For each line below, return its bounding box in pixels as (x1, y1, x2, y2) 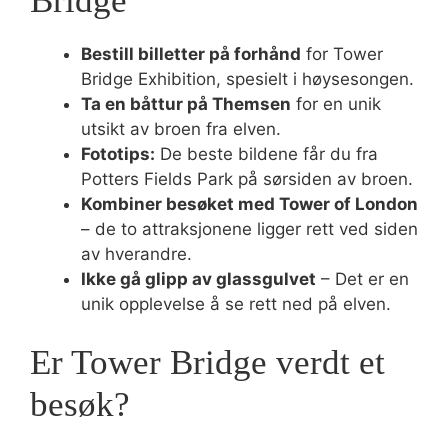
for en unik (291, 93, 381, 114)
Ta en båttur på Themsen (81, 93, 291, 114)
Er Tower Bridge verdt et (30, 343, 385, 382)
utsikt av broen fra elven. (81, 118, 281, 139)
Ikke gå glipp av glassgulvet (81, 268, 316, 289)
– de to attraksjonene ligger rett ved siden (81, 218, 418, 239)
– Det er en (316, 268, 409, 289)
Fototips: (81, 143, 155, 164)
